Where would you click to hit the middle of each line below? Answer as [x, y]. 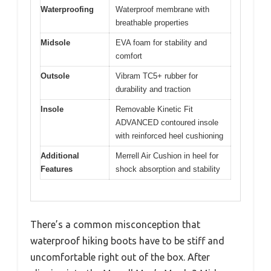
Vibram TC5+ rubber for [157, 76]
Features [57, 169]
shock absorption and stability [168, 169]
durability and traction [153, 90]
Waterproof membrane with [162, 10]
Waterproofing [67, 10]
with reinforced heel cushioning [169, 136]
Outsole [55, 76]
